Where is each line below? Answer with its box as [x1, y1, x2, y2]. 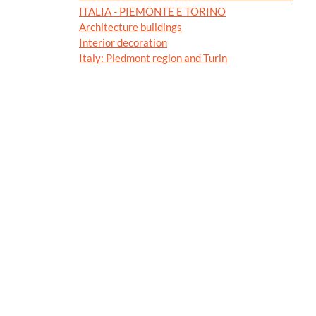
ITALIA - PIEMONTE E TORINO [79, 5, 226, 18]
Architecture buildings [79, 20, 182, 34]
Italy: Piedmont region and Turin [79, 51, 227, 65]
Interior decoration [79, 36, 167, 49]
